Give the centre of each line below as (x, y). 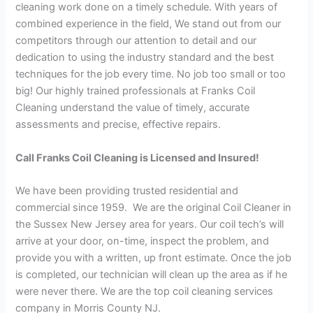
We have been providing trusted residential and (127, 190)
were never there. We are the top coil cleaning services (145, 291)
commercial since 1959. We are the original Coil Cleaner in (154, 207)
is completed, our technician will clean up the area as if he (152, 274)
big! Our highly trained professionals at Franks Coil (136, 91)
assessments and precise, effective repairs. (118, 125)
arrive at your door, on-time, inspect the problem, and (143, 241)
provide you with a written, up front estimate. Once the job (154, 257)
